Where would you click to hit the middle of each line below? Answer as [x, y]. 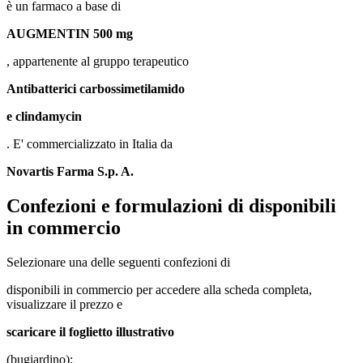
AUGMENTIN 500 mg [70, 34]
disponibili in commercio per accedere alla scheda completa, [159, 290]
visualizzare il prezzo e [64, 305]
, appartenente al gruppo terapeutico [98, 62]
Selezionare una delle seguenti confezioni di [118, 263]
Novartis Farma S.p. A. [70, 172]
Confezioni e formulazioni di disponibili [171, 206]
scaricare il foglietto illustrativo [90, 332]
